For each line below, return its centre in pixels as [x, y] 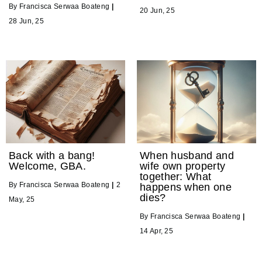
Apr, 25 [161, 231]
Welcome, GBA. [47, 166]
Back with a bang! [52, 156]
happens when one [186, 187]
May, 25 [22, 200]
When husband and [187, 156]
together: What [176, 177]
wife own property [183, 166]
